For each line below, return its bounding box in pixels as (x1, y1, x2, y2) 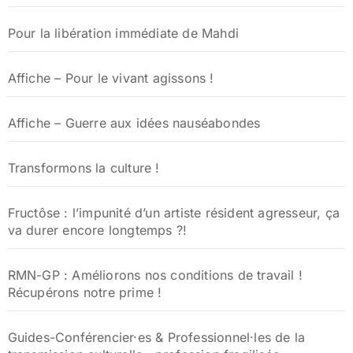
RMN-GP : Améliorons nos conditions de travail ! (7, 267, 303, 284)
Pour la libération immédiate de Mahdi (7, 25, 239, 42)
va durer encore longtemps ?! (7, 222, 188, 239)
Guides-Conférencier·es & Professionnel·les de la (7, 329, 306, 346)
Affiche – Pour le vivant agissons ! (7, 70, 214, 87)
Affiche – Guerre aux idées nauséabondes (7, 115, 261, 132)
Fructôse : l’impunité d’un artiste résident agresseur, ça (7, 205, 340, 221)
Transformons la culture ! (7, 160, 160, 176)
